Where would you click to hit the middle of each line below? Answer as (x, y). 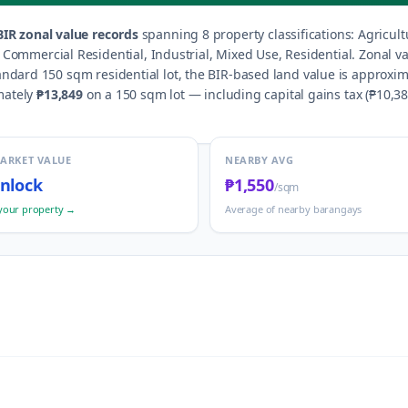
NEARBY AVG (260, 160)
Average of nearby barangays (294, 209)
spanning (168, 34)
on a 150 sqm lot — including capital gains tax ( (226, 94)
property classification (277, 34)
